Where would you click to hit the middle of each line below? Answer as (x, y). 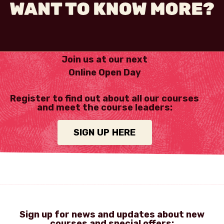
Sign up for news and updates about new (112, 215)
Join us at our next (104, 60)
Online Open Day (104, 73)
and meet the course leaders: (104, 108)
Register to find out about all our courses (104, 99)
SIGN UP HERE (104, 132)
